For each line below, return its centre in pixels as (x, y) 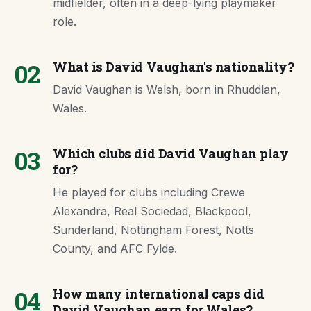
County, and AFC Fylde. (115, 249)
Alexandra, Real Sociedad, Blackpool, (152, 211)
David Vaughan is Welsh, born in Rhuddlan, (167, 90)
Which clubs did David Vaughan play (171, 153)
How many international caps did (159, 294)
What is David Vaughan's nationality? (174, 67)
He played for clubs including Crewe (149, 192)
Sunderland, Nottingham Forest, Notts (153, 230)
